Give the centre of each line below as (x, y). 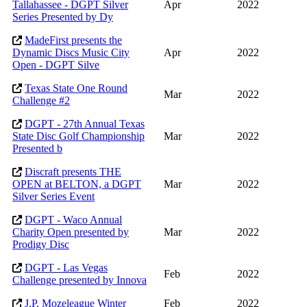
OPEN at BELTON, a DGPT (77, 184)
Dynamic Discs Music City (71, 53)
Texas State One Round (76, 88)
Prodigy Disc (41, 245)
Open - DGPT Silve (56, 65)
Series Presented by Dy (63, 17)
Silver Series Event (53, 197)
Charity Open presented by (71, 232)
